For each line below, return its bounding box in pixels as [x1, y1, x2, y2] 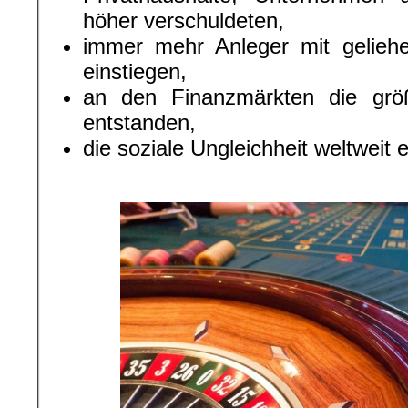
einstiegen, [83, 59, 187, 84]
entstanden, [83, 110, 196, 135]
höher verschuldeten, [83, 8, 284, 33]
